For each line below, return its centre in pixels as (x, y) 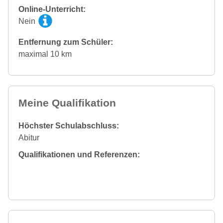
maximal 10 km (45, 54)
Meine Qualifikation (67, 103)
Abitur (29, 138)
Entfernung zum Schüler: (66, 42)
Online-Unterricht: (52, 9)
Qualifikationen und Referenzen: (79, 155)
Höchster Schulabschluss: (69, 126)
